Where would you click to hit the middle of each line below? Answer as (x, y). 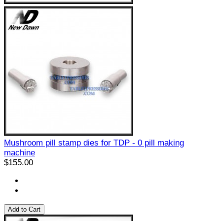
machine (19, 153)
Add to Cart (24, 210)
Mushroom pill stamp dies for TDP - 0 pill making (94, 143)
